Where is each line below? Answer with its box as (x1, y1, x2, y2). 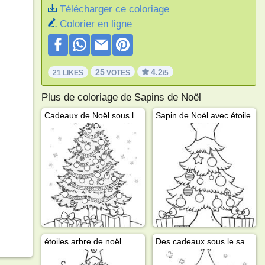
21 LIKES (52, 68, 83, 77)
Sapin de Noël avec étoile (155, 110, 251, 120)
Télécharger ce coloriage (59, 4, 169, 15)
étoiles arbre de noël (44, 236, 121, 246)
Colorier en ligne (59, 18, 132, 30)
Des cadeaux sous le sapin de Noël (244, 236, 253, 246)
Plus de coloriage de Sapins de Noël (41, 91, 201, 103)
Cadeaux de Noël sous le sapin (133, 110, 142, 120)
